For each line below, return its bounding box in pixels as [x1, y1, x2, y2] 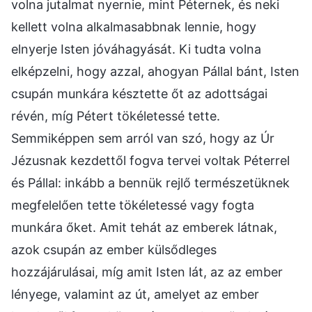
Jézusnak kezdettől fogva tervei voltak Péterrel [11, 153, 290, 168]
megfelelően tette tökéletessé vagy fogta [11, 197, 254, 212]
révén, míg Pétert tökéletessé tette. [11, 108, 220, 123]
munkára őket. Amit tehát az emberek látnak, [11, 219, 277, 235]
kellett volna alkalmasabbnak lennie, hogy [11, 19, 256, 34]
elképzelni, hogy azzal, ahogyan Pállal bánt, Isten [11, 63, 299, 79]
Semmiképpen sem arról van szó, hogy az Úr [11, 130, 274, 146]
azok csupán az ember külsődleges [11, 242, 217, 257]
